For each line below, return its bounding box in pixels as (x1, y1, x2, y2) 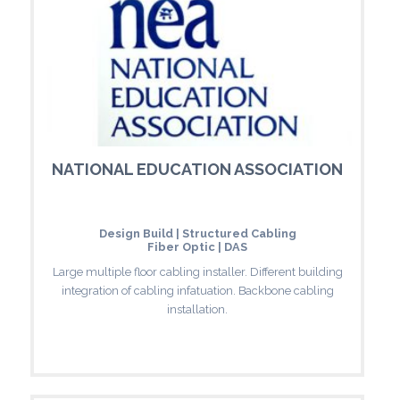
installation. (167, 302, 228, 316)
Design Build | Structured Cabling (98, 226, 296, 240)
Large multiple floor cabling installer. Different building (52, 264, 343, 279)
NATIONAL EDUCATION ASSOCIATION (52, 159, 343, 179)
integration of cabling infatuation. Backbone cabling (61, 283, 334, 297)
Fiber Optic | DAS (147, 239, 247, 254)
